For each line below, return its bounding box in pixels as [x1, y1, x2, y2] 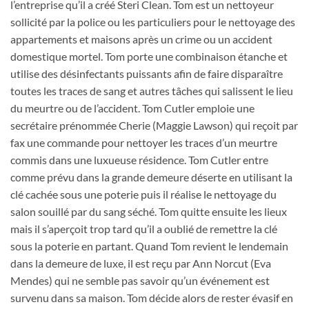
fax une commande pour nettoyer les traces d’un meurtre [10, 135, 277, 149]
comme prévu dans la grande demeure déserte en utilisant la [10, 170, 292, 183]
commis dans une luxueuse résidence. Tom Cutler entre [10, 152, 268, 166]
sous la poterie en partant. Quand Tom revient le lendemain [10, 239, 288, 252]
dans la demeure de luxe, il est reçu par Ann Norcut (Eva [10, 256, 271, 270]
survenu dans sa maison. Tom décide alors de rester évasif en [10, 290, 293, 304]
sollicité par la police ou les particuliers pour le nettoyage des [10, 14, 295, 28]
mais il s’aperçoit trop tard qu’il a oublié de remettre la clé [10, 221, 277, 235]
